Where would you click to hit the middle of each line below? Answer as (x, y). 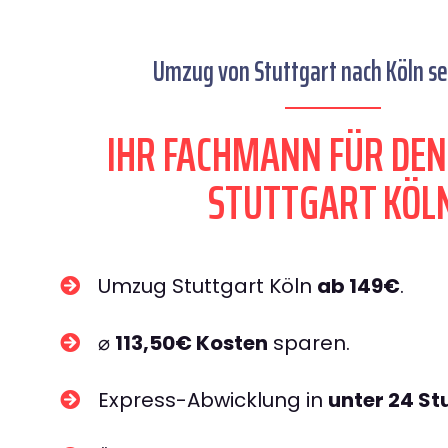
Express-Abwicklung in (213, 400)
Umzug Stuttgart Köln (207, 286)
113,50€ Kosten (191, 343)
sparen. (309, 343)
